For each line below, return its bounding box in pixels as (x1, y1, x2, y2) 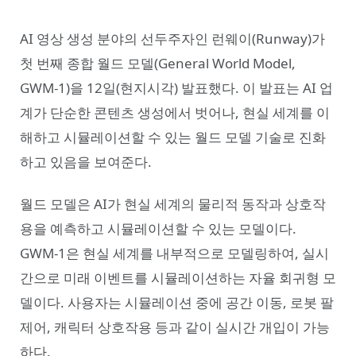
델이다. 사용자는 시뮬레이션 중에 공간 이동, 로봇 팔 (20, 293, 334, 312)
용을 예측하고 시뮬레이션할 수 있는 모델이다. (20, 219, 296, 238)
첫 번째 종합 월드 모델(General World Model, (20, 54, 296, 72)
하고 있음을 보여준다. (20, 153, 152, 171)
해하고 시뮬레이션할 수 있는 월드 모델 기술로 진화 (20, 128, 326, 146)
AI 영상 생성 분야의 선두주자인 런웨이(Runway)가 (20, 29, 325, 48)
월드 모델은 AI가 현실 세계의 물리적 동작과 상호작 (20, 195, 326, 214)
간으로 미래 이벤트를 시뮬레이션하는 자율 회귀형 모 (20, 269, 336, 288)
